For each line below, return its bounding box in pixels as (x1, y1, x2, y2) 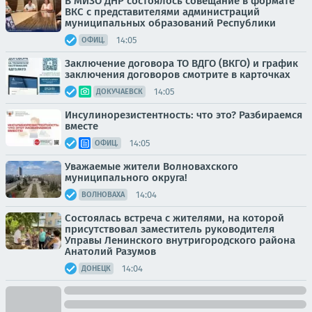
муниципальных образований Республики (65, 17, 276, 29)
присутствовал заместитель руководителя (65, 223, 274, 235)
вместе (65, 120, 98, 132)
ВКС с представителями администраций (65, 6, 260, 18)
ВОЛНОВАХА (81, 190, 125, 199)
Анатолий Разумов (65, 245, 156, 258)
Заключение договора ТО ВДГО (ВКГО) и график (65, 57, 298, 70)
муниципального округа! (65, 171, 187, 184)
